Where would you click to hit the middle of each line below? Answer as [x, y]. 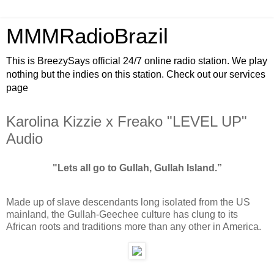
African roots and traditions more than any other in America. [134, 226]
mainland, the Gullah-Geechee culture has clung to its [122, 214]
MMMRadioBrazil [87, 36]
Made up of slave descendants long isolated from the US [128, 202]
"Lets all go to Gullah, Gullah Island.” [137, 168]
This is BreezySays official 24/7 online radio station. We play [137, 61]
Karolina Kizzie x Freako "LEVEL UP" [127, 121]
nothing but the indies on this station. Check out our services [136, 74]
